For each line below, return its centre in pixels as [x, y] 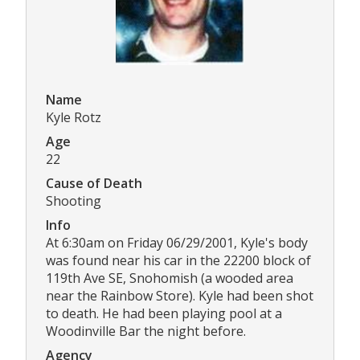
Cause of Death [94, 183]
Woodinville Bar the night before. [146, 331]
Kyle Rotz [74, 117]
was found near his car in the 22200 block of [178, 260]
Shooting [74, 200]
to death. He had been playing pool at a [164, 313]
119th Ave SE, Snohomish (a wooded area [170, 278]
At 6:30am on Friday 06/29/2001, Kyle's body [177, 242]
